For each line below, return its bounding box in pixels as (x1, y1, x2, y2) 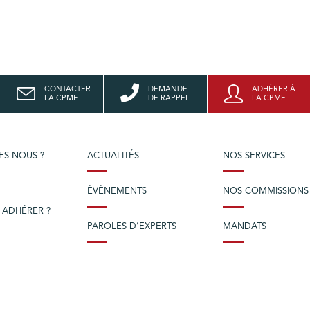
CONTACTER (44, 85, 91, 93)
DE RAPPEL (147, 94, 190, 102)
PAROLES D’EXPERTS (86, 221, 176, 231)
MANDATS (223, 221, 267, 231)
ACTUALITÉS (86, 151, 139, 161)
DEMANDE (147, 85, 188, 93)
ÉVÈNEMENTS (86, 186, 147, 196)
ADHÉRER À (251, 85, 295, 93)
